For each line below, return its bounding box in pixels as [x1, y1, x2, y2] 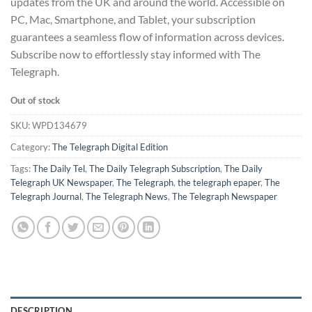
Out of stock [10, 94, 60, 106]
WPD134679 [32, 120, 87, 132]
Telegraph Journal [10, 191, 81, 203]
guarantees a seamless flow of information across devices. [10, 29, 284, 43]
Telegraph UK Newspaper [10, 177, 112, 189]
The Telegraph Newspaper [172, 191, 277, 203]
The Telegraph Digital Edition [52, 141, 168, 153]
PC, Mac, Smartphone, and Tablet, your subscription [10, 12, 256, 26]
